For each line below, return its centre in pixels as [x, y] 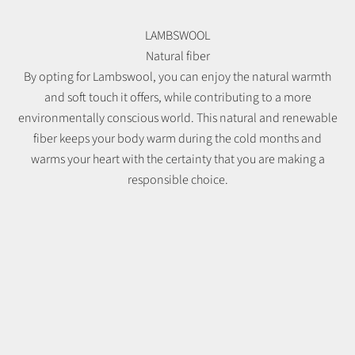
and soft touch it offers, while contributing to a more [177, 98]
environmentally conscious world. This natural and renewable [177, 118]
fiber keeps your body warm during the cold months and [177, 139]
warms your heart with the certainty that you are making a [177, 160]
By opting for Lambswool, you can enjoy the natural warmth [177, 77]
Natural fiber [177, 57]
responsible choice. [177, 180]
